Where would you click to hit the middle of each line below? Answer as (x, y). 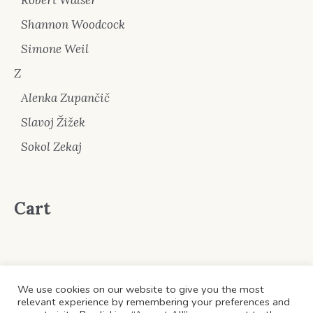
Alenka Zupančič (65, 97)
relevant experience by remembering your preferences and (154, 302)
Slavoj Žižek (53, 122)
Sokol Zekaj (51, 146)
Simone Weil (55, 49)
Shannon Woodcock (73, 24)
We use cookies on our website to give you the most (141, 289)
